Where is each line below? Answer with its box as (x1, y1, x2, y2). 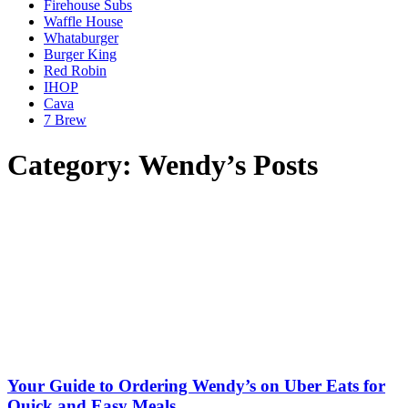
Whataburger (44, 30, 118, 46)
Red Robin (44, 63, 107, 79)
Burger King (44, 46, 117, 63)
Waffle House (44, 14, 123, 30)
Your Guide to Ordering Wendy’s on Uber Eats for (7, 375, 385, 395)
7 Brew (44, 112, 87, 128)
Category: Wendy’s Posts (7, 148, 318, 181)
